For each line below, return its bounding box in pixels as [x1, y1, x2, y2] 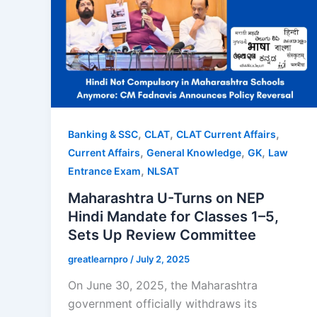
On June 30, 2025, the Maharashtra [68, 278, 258, 293]
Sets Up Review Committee [68, 226, 256, 243]
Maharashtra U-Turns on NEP [68, 189, 265, 207]
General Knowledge [146, 146, 241, 159]
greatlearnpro [68, 253, 130, 265]
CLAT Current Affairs [176, 128, 276, 141]
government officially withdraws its [68, 296, 257, 311]
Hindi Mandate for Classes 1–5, [68, 207, 279, 225]
